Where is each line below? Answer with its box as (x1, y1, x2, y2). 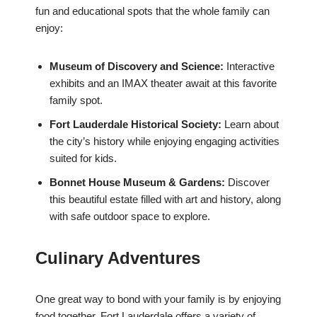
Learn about (221, 118, 279, 131)
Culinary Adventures (35, 248, 200, 268)
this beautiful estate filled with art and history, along (50, 193, 281, 206)
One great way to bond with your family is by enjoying (35, 293, 281, 306)
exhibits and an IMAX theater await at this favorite (50, 77, 277, 90)
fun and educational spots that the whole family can (35, 5, 270, 18)
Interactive (224, 60, 275, 73)
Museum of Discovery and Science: (50, 60, 224, 73)
